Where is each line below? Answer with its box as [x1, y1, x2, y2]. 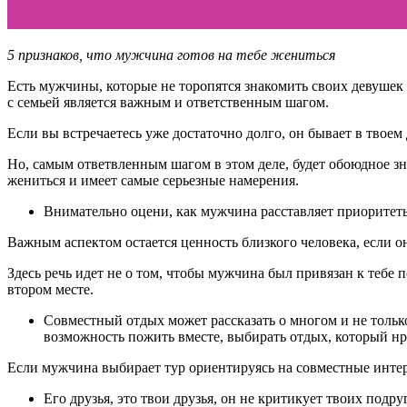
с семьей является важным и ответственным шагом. [7, 94, 329, 110]
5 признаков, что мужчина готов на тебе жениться [7, 46, 335, 63]
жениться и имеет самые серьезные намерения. [7, 172, 299, 188]
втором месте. [7, 281, 94, 297]
